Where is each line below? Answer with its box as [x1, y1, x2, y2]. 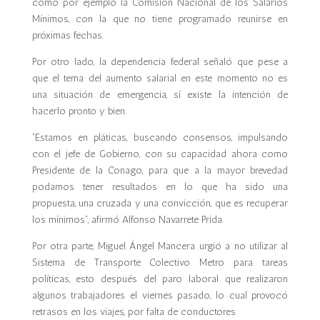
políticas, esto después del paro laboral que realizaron [31, 273, 289, 285]
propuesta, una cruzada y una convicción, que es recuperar [31, 197, 289, 209]
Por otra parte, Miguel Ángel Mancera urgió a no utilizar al [31, 240, 289, 252]
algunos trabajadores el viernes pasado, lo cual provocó [31, 289, 289, 301]
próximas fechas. [31, 29, 104, 41]
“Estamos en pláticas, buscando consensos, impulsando [31, 131, 289, 144]
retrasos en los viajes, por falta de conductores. [31, 306, 237, 318]
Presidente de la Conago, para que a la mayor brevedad [31, 164, 289, 176]
